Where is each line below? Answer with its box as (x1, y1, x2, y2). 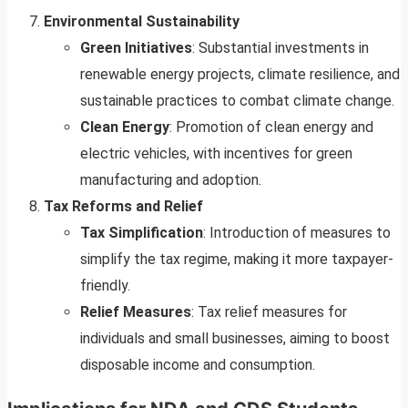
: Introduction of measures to (203, 224, 391, 242)
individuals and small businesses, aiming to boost (80, 330, 390, 348)
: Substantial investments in (192, 39, 369, 57)
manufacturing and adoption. (80, 171, 261, 189)
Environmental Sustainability (44, 13, 240, 31)
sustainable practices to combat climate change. (80, 92, 394, 110)
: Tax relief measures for (191, 303, 347, 321)
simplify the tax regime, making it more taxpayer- (80, 250, 393, 269)
